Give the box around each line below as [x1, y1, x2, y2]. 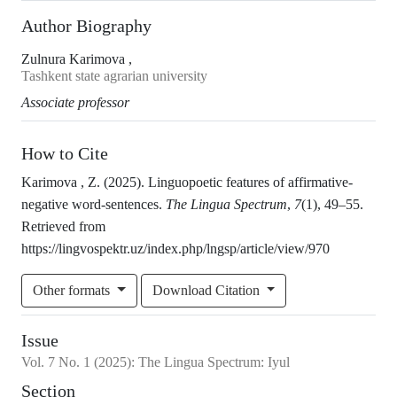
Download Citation [152, 283, 263, 299]
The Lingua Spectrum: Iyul [138, 354, 290, 370]
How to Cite [21, 144, 108, 164]
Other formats [33, 283, 113, 299]
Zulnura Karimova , [21, 51, 132, 67]
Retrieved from [21, 219, 105, 235]
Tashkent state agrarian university [21, 68, 207, 84]
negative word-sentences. [21, 197, 166, 213]
